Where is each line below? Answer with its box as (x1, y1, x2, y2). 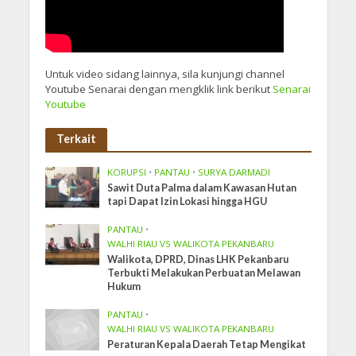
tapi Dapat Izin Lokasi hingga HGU (107, 195, 268, 208)
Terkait (56, 132, 96, 146)
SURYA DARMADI (198, 166, 271, 179)
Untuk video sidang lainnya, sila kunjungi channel (44, 67, 284, 82)
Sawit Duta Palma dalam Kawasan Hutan (107, 182, 297, 195)
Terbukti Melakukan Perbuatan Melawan (107, 267, 301, 280)
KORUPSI (107, 166, 147, 179)
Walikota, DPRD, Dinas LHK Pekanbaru (107, 253, 289, 266)
